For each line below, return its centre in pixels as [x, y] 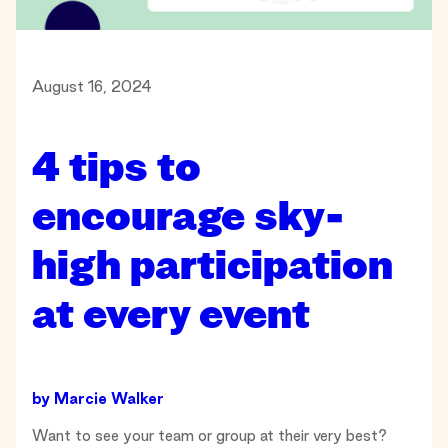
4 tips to [116, 169]
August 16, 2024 [92, 86]
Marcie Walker [109, 399]
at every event [171, 316]
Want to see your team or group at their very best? [209, 436]
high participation [212, 267]
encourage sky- [187, 218]
